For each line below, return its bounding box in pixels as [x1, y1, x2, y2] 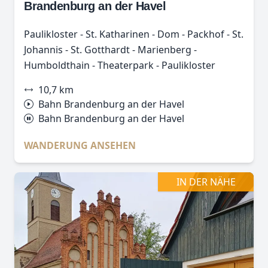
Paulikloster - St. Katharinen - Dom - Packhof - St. [24, 28, 243, 41]
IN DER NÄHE [176, 175, 236, 188]
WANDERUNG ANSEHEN [24, 139, 136, 152]
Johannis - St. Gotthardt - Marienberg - [24, 43, 197, 56]
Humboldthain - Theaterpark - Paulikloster [24, 59, 215, 72]
